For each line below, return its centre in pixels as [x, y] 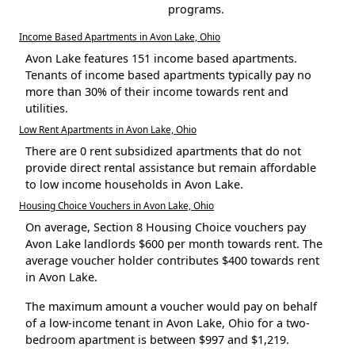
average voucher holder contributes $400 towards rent [172, 261]
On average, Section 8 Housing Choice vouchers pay [166, 227]
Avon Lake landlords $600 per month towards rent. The [174, 244]
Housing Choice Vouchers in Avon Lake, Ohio [116, 206]
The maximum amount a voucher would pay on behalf [171, 307]
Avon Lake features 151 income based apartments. [161, 59]
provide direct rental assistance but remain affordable [171, 168]
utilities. [47, 109]
